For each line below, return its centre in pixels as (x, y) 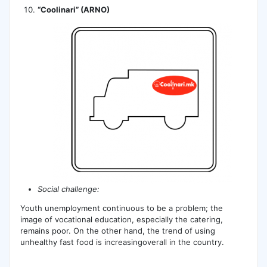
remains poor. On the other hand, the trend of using (117, 230)
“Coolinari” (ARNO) (74, 9)
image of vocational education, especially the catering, (121, 219)
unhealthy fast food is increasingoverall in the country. (122, 242)
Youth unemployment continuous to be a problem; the (121, 208)
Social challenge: (69, 189)
